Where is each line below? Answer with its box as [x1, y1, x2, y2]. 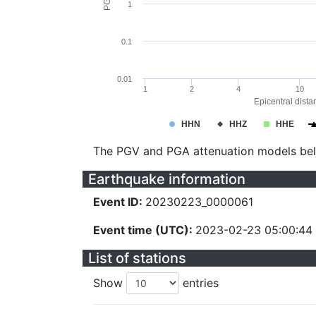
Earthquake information [88, 171, 245, 188]
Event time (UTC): [93, 223, 195, 237]
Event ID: [93, 195, 145, 209]
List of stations [88, 250, 186, 267]
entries [179, 276, 219, 290]
